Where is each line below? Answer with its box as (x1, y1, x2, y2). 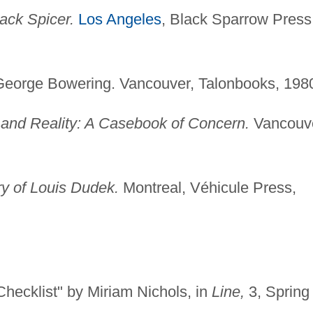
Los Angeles (78, 10, 161, 29)
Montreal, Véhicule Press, (118, 179, 296, 197)
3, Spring (244, 283, 310, 301)
